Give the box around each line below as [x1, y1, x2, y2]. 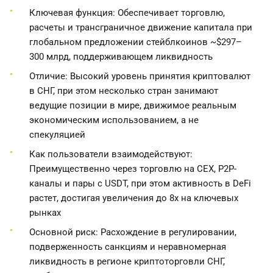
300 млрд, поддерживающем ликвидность [29, 51, 213, 62]
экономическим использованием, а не [29, 114, 199, 126]
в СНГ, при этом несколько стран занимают [29, 85, 218, 96]
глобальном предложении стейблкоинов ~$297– [29, 36, 242, 48]
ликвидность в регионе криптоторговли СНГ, [29, 255, 225, 267]
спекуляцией [29, 129, 85, 140]
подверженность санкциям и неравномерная [29, 241, 226, 252]
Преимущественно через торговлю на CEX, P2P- [29, 163, 236, 174]
